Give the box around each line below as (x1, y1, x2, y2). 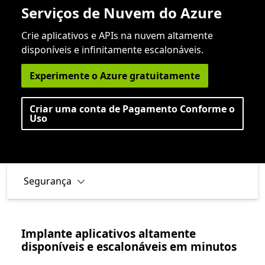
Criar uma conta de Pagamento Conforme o (30, 102, 235, 115)
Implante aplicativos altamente (21, 226, 196, 241)
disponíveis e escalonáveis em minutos (21, 239, 237, 254)
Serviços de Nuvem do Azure (21, 3, 222, 22)
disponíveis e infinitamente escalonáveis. (21, 43, 203, 56)
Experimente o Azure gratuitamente (30, 69, 200, 82)
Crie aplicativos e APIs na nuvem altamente (21, 29, 213, 42)
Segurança (24, 174, 72, 188)
